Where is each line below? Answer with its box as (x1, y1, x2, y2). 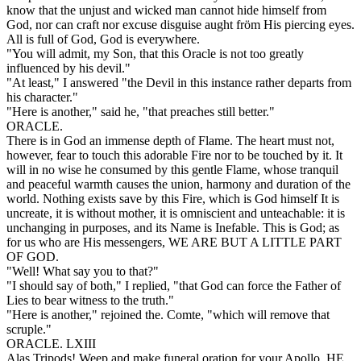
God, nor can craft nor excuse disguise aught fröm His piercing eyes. (6, 18, 355, 32)
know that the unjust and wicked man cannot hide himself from (6, 3, 326, 18)
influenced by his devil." (6, 61, 131, 76)
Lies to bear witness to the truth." (6, 293, 174, 308)
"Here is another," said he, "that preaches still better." (6, 105, 275, 119)
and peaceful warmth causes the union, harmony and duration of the (6, 177, 351, 192)
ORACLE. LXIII (6, 337, 96, 351)
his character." (6, 90, 78, 105)
